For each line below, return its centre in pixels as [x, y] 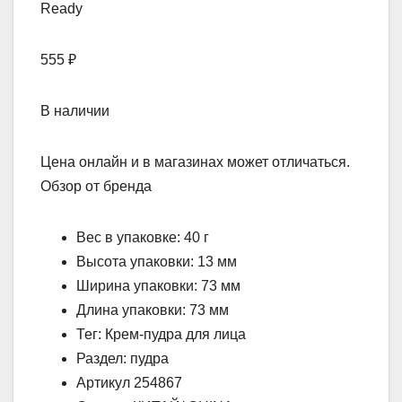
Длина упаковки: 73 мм [153, 310]
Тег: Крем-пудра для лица [161, 335]
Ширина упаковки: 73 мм [158, 286]
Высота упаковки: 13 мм [157, 262]
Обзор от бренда [96, 187]
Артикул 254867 [129, 383]
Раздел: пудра [122, 359]
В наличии [75, 111]
